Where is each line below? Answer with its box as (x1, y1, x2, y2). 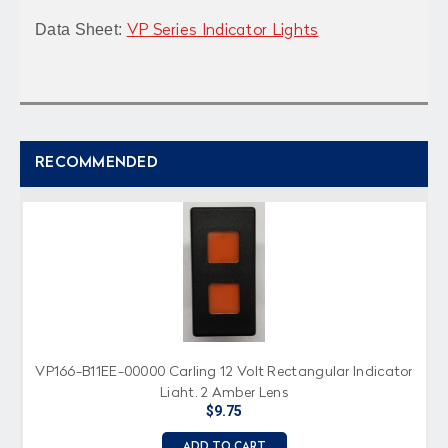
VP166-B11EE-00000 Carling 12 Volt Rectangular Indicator (35, 364, 413, 379)
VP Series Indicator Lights (126, 22, 319, 39)
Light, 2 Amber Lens (160, 385, 288, 400)
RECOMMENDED (35, 155, 158, 171)
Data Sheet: (35, 20, 127, 38)
